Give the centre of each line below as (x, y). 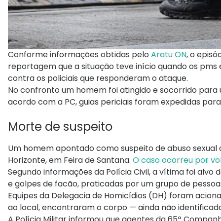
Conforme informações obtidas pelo (79, 54)
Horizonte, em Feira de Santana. (70, 160)
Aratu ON (169, 54)
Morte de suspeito (60, 126)
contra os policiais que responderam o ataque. (99, 78)
